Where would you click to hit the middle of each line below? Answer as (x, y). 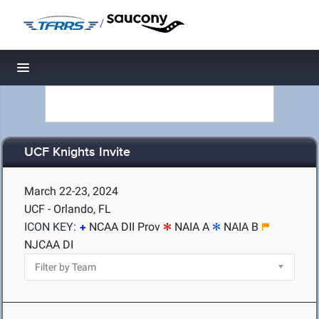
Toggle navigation (72, 72)
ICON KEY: (50, 227)
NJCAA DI (49, 245)
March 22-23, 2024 (71, 191)
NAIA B (241, 227)
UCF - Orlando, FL (68, 209)
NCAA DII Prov (125, 227)
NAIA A (192, 227)
